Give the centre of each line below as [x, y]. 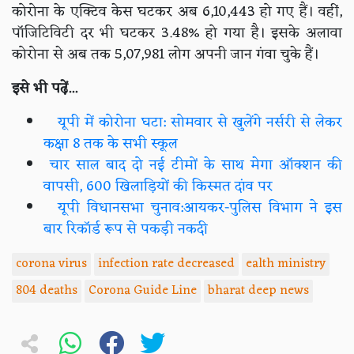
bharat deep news [258, 291]
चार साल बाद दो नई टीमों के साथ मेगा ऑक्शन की [193, 166]
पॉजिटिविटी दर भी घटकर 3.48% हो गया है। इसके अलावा [177, 34]
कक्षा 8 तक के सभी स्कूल [111, 145]
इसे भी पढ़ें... [45, 89]
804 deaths [47, 291]
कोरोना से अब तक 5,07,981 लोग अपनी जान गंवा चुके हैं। [166, 55]
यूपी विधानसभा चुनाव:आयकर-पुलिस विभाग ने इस [193, 209]
